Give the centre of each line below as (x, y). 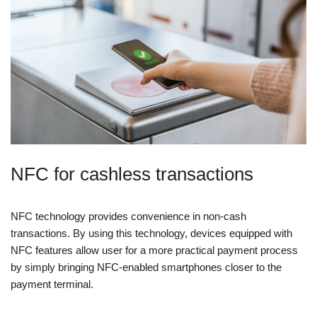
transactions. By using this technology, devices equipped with (151, 234)
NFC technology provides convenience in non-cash (128, 217)
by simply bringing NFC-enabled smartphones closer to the (146, 267)
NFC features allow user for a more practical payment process (154, 250)
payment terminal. (52, 284)
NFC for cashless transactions (132, 174)
